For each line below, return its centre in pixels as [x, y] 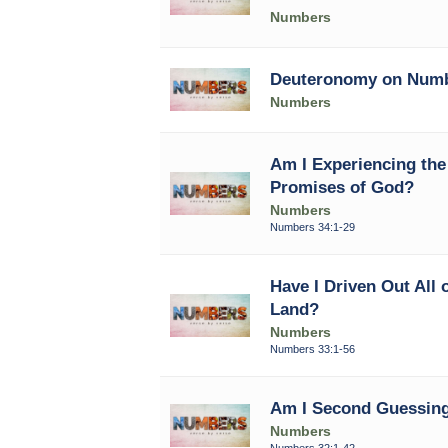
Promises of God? [341, 186]
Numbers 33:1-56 [312, 348]
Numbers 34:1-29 [312, 226]
